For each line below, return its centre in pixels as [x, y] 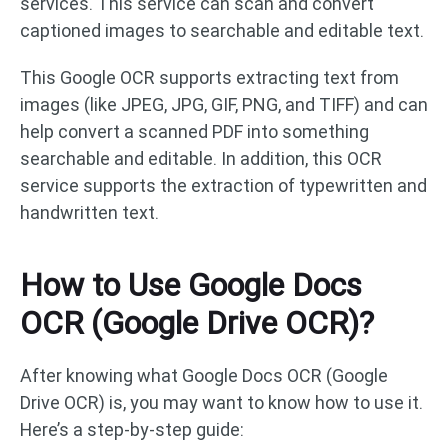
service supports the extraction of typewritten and [223, 185]
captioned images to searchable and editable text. [222, 30]
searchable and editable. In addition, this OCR [201, 158]
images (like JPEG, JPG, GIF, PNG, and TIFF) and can [224, 104]
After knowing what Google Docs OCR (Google [204, 375]
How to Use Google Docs [191, 285]
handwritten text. [89, 212]
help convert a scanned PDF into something [194, 131]
